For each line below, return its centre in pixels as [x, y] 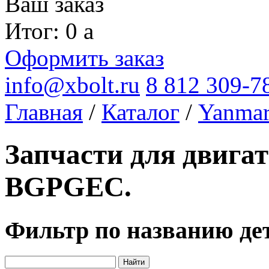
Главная [44, 112]
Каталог [141, 112]
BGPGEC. [68, 187]
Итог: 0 [44, 31]
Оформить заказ [84, 58]
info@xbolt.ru [72, 85]
